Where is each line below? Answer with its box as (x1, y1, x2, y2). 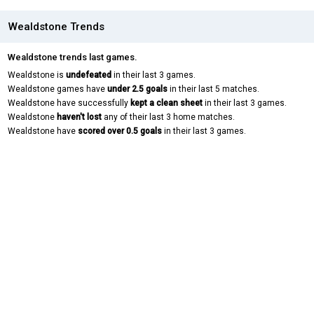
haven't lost (57, 112, 102, 123)
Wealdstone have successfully (8, 98, 130, 109)
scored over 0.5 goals (78, 126, 162, 137)
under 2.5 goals (107, 84, 168, 95)
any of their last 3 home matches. (102, 112, 235, 123)
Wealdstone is (8, 70, 66, 81)
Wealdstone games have (8, 84, 107, 95)
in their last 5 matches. (168, 84, 259, 95)
